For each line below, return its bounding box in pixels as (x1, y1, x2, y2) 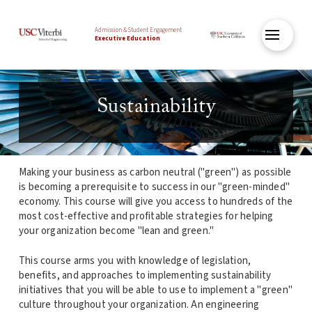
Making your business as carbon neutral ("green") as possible (18, 164, 292, 180)
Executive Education (95, 34, 161, 43)
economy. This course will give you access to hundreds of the (18, 194, 293, 209)
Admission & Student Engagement (95, 26, 182, 35)
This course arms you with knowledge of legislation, (18, 253, 251, 269)
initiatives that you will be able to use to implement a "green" (18, 283, 293, 298)
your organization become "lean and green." (18, 223, 214, 238)
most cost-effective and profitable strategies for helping (18, 208, 274, 224)
